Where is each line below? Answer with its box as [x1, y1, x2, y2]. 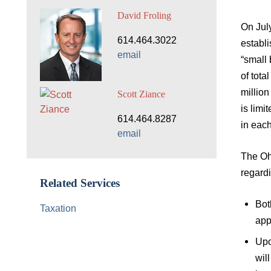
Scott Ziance [117, 88, 165, 99]
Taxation [40, 203, 76, 214]
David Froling [117, 10, 171, 21]
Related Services [40, 177, 120, 190]
